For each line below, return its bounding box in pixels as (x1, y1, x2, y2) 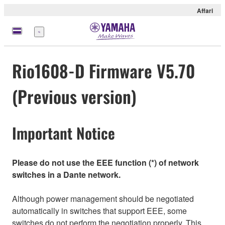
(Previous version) (12, 83, 137, 109)
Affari (197, 6, 213, 15)
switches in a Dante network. (12, 168, 121, 180)
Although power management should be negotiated (12, 192, 194, 204)
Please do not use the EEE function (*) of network (12, 156, 199, 168)
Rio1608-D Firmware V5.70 (12, 58, 195, 84)
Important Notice (12, 122, 115, 145)
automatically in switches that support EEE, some (12, 204, 187, 216)
